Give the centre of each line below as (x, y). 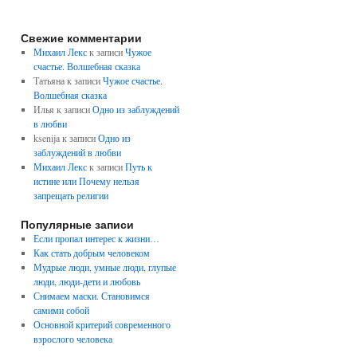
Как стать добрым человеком (91, 253)
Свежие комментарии (81, 37)
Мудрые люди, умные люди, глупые (104, 267)
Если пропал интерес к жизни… (96, 238)
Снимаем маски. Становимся (91, 296)
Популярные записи (77, 224)
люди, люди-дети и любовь (86, 281)
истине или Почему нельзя (86, 181)
